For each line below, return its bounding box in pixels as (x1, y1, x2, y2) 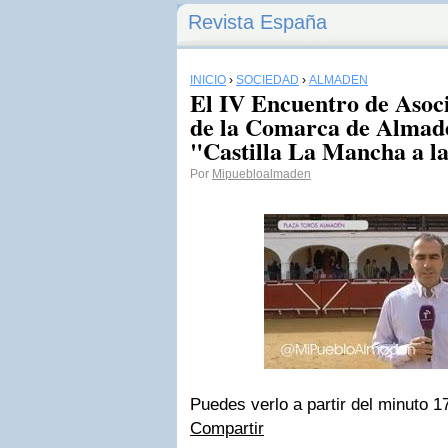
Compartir (190, 419, 264, 438)
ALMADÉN (309, 73, 368, 87)
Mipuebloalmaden (212, 167, 311, 181)
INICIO (190, 73, 226, 87)
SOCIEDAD (236, 73, 299, 87)
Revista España (188, 11, 327, 33)
